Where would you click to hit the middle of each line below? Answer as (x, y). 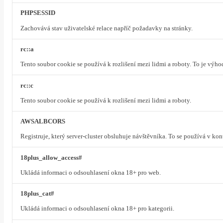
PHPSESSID (38, 13)
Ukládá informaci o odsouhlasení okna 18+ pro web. (91, 172)
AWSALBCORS (43, 122)
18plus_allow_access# (51, 158)
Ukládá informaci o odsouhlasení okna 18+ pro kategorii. (97, 209)
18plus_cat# (37, 194)
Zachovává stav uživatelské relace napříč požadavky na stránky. (107, 28)
